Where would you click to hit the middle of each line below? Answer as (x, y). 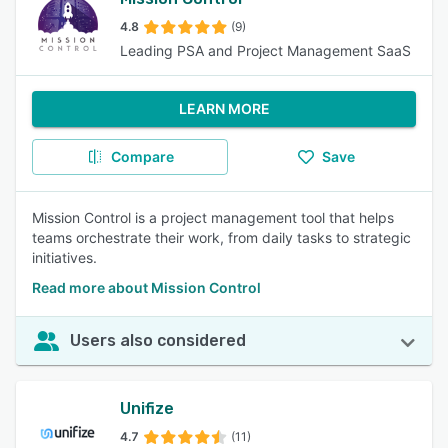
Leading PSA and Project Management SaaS (265, 50)
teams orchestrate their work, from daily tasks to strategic (221, 237)
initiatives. (64, 257)
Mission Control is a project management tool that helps (213, 217)
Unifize (147, 408)
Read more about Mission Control (146, 287)
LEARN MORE (224, 108)
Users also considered (158, 340)
